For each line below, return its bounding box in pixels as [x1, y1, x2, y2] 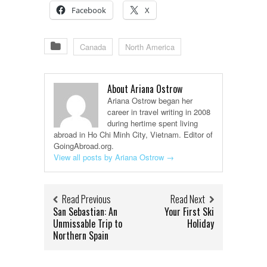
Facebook [72, 5, 106, 16]
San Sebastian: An [53, 204, 117, 219]
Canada [80, 41, 106, 53]
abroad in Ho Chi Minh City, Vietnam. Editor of [54, 129, 213, 141]
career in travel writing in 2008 [107, 106, 210, 118]
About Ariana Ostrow [107, 82, 182, 97]
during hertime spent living [107, 117, 198, 129]
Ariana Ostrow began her [107, 95, 193, 107]
